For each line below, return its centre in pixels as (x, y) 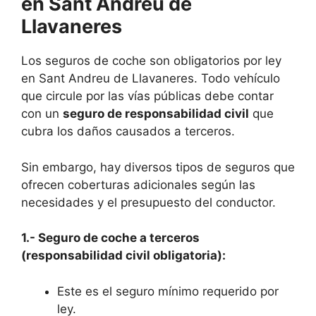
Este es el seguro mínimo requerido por (168, 291)
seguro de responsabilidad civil (156, 114)
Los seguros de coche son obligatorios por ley (151, 61)
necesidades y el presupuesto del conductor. (148, 202)
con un (42, 114)
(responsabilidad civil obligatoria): (123, 256)
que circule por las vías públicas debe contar (147, 96)
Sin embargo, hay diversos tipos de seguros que (158, 167)
